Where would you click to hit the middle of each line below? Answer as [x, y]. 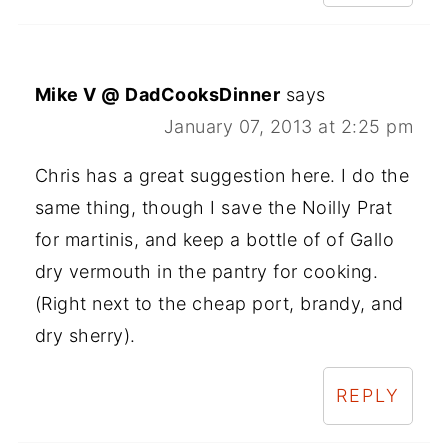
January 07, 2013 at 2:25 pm [288, 127]
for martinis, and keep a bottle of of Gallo [214, 240]
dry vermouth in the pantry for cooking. [206, 272]
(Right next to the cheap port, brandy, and [219, 304]
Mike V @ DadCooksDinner [157, 95]
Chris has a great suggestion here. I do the [222, 176]
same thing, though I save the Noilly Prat [213, 208]
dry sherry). [85, 336]
